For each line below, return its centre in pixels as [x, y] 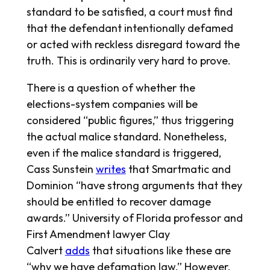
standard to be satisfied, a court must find [129, 12]
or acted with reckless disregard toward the [133, 45]
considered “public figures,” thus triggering [130, 121]
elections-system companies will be [112, 104]
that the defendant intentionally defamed [130, 28]
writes [111, 169]
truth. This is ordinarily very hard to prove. [130, 61]
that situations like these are [160, 251]
